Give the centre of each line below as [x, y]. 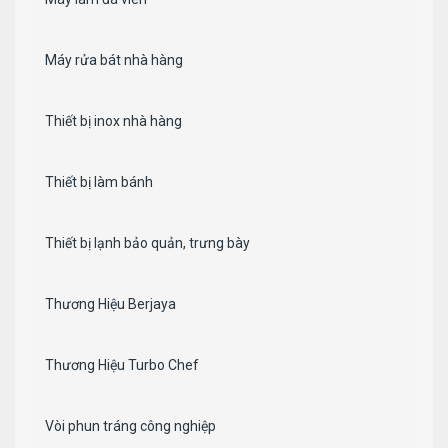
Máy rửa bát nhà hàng [114, 60]
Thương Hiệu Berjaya [110, 304]
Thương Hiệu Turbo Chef [122, 365]
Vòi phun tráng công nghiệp [130, 426]
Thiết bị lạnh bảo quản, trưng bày [147, 243]
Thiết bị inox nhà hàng [113, 121]
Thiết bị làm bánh [99, 182]
